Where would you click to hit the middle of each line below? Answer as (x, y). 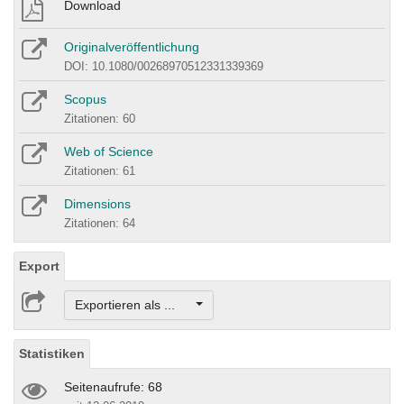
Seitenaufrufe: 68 (113, 387)
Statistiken (52, 354)
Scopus (85, 99)
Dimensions (97, 203)
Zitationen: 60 (100, 118)
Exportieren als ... (133, 305)
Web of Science (109, 151)
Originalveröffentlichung (132, 46)
